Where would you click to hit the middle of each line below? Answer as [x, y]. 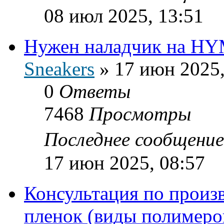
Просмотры [140, 113]
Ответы [95, 91]
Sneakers [59, 68]
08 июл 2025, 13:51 [124, 15]
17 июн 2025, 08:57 [124, 162]
